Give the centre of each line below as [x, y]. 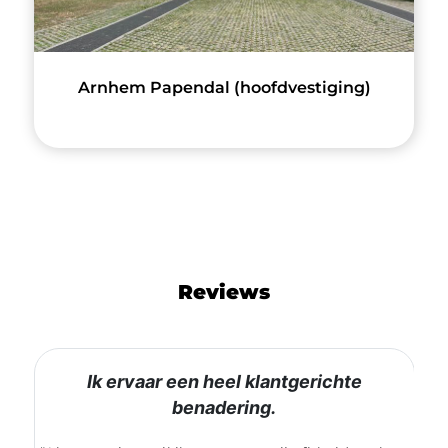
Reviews [224, 292]
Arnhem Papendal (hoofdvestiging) [224, 88]
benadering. [224, 408]
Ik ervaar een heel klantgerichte [224, 382]
